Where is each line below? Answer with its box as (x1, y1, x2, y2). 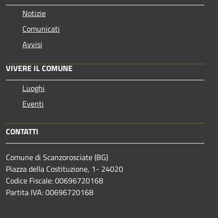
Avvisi (22, 38, 42, 50)
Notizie (22, 7, 46, 19)
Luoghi (22, 82, 45, 94)
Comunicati (22, 22, 60, 35)
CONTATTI (6, 125, 38, 137)
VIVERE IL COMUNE (6, 62, 73, 74)
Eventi (22, 97, 44, 109)
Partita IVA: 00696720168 (6, 186, 93, 198)
